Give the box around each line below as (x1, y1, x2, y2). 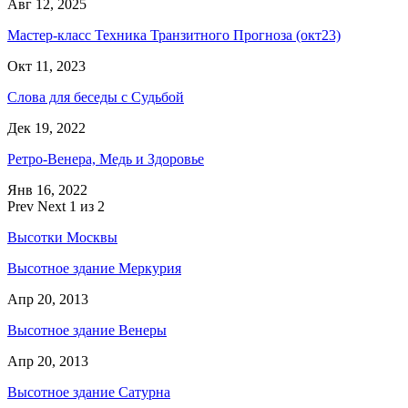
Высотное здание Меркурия (7, 260, 181, 276)
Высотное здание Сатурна (7, 383, 170, 400)
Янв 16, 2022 (7, 181, 87, 198)
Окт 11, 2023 (7, 57, 86, 74)
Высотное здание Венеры (7, 321, 167, 338)
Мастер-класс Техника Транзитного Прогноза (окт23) (7, 26, 341, 43)
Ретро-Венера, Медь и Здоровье (7, 150, 204, 167)
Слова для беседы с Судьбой (7, 88, 184, 105)
